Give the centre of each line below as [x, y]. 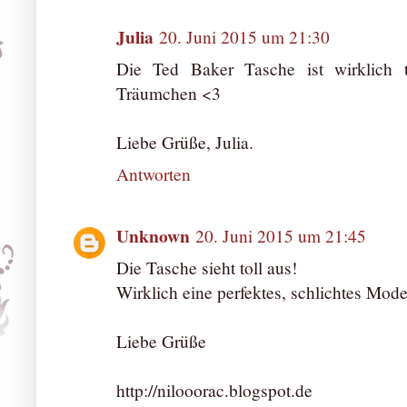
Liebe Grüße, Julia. [185, 142]
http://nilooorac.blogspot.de [214, 391]
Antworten [154, 174]
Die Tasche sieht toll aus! [207, 268]
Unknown [153, 236]
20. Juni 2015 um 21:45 [281, 236]
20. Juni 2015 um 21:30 [244, 36]
